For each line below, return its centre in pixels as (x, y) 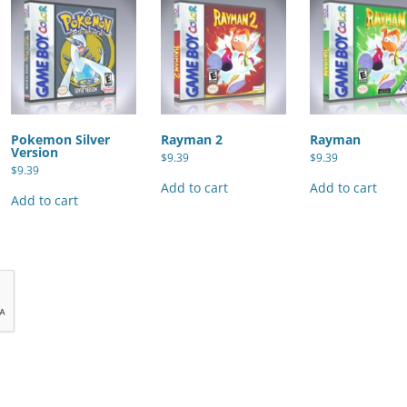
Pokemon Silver (60, 139)
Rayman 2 (191, 139)
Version (34, 152)
